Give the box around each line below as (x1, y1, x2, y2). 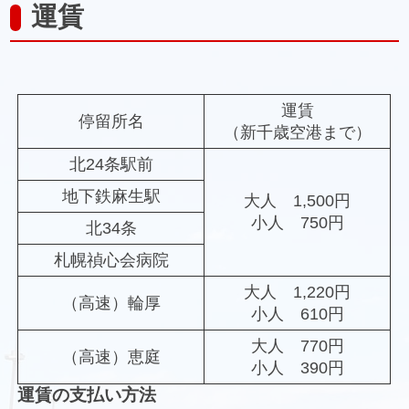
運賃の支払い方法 (17, 385, 157, 405)
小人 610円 (250, 305, 344, 324)
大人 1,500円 (244, 192, 351, 211)
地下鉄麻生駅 (61, 187, 161, 206)
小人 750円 (250, 214, 344, 233)
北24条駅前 (68, 155, 153, 174)
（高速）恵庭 (61, 348, 161, 367)
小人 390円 (250, 359, 344, 378)
